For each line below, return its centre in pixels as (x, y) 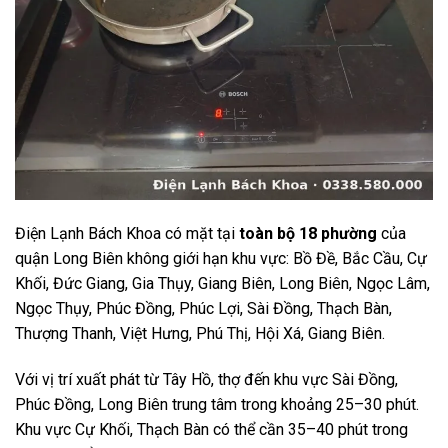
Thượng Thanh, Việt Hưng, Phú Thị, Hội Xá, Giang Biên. (200, 333)
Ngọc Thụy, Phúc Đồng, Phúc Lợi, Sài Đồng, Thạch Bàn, (203, 308)
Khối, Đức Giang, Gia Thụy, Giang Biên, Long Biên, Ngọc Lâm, (222, 283)
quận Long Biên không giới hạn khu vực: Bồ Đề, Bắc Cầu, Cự (221, 258)
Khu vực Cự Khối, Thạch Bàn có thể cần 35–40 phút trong (211, 429)
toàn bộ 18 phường (308, 233)
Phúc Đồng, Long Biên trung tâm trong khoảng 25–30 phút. (217, 404)
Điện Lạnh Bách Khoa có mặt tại (127, 233)
